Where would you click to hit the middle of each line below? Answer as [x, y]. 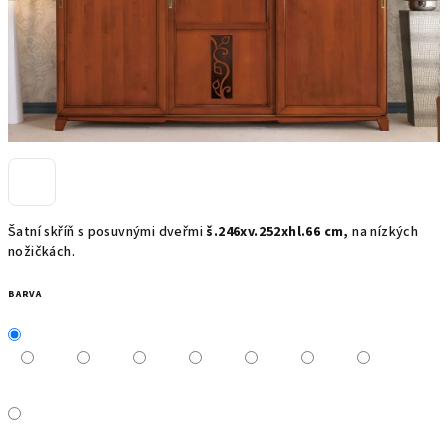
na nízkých [383, 232]
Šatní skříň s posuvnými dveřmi [105, 232]
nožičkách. [42, 252]
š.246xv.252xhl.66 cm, [276, 232]
